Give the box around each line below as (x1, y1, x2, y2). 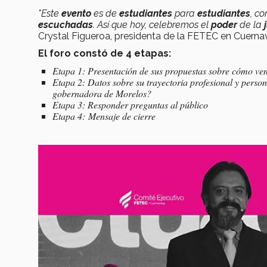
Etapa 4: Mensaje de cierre (52, 110, 156, 123)
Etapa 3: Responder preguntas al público (52, 98, 208, 111)
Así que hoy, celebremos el (97, 19, 211, 31)
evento (61, 8, 91, 20)
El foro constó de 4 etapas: (38, 48, 171, 60)
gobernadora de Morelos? (52, 87, 151, 100)
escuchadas (38, 19, 93, 31)
